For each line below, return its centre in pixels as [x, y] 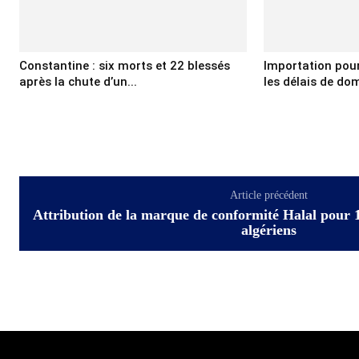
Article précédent [268, 195]
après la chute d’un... [78, 81]
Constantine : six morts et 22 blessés [125, 65]
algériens [268, 230]
